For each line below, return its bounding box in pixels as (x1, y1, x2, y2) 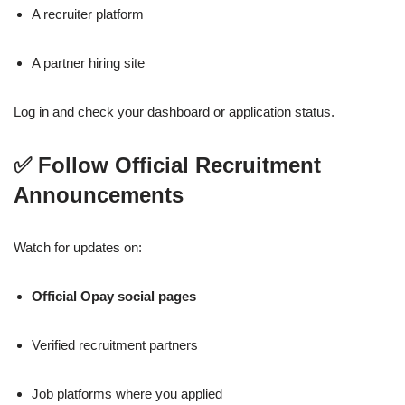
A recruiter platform (32, 6, 144, 23)
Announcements (14, 183, 184, 208)
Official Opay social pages (32, 288, 196, 305)
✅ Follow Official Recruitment (14, 153, 321, 178)
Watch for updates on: (14, 240, 142, 256)
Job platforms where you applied (32, 386, 222, 402)
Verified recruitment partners (32, 337, 198, 353)
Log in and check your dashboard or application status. (14, 104, 334, 120)
